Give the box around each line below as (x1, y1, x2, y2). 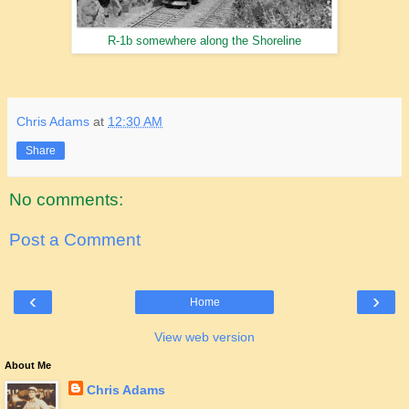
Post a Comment (9, 229, 141, 249)
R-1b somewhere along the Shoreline (108, 35, 301, 48)
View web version (154, 330, 255, 345)
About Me (5, 360, 51, 372)
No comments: (9, 190, 123, 210)
